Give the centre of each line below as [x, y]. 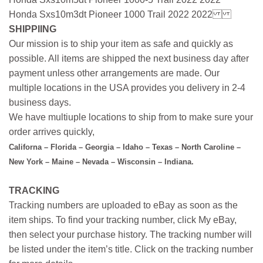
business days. [40, 102]
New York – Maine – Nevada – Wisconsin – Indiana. [101, 161]
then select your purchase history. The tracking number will [130, 234]
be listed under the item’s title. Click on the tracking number [131, 249]
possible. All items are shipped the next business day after [129, 58]
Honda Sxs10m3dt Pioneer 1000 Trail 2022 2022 [111, 14]
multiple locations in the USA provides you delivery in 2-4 [127, 87]
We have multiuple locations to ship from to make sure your [131, 117]
